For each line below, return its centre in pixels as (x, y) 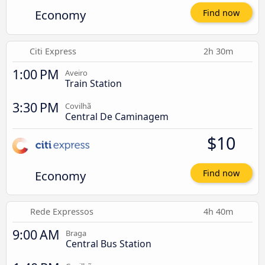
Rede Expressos (62, 212)
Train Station (93, 83)
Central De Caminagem (117, 116)
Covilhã (78, 106)
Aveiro (76, 72)
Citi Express (53, 51)
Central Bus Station (109, 244)
